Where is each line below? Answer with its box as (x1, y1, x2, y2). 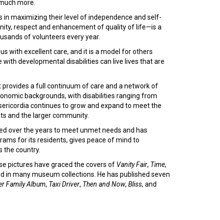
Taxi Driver (49, 180, 80, 188)
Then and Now (82, 180, 125, 188)
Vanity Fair (116, 161, 147, 168)
